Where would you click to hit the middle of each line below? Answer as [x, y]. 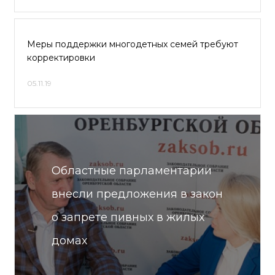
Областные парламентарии [132, 171]
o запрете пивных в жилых [128, 217]
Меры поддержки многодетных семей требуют [133, 44]
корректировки [61, 58]
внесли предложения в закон [137, 194]
